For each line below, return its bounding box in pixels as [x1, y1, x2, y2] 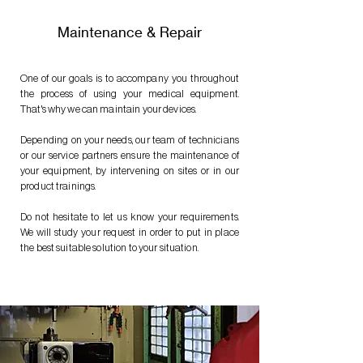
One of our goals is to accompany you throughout [20, 73, 239, 83]
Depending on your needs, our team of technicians [20, 135, 239, 145]
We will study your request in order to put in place [20, 227, 239, 237]
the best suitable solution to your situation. [20, 242, 199, 253]
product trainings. [20, 181, 96, 191]
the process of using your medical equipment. [20, 88, 239, 99]
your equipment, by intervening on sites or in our [20, 165, 239, 176]
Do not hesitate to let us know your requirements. [20, 211, 239, 222]
